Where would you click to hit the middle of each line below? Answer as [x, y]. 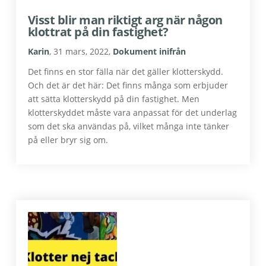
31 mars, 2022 [81, 51]
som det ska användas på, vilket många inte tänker [128, 126]
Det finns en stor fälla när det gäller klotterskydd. [125, 72]
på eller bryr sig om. [68, 140]
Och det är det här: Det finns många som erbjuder [128, 85]
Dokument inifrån [149, 51]
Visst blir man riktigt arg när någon [125, 20]
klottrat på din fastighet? [99, 32]
